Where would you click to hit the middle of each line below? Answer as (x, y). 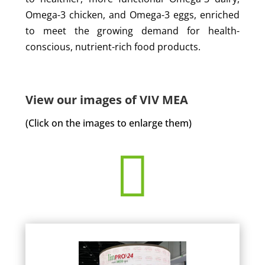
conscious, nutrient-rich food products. (113, 47)
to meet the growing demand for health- (132, 31)
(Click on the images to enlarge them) (108, 123)
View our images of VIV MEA (106, 100)
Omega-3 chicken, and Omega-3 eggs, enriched (132, 15)
